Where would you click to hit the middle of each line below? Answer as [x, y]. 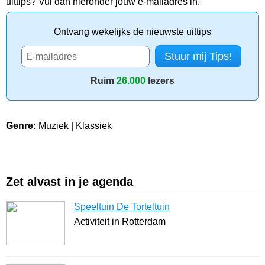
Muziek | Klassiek [74, 126]
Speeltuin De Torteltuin [122, 207]
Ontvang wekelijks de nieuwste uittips [132, 32]
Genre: [21, 126]
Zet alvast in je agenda [70, 182]
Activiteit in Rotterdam [120, 222]
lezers [160, 81]
